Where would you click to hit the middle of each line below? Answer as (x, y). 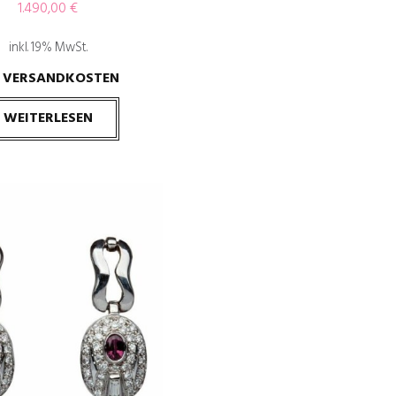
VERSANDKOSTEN (61, 79)
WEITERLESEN (48, 119)
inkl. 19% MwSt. (48, 49)
